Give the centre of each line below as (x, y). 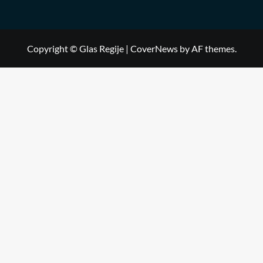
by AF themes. (207, 48)
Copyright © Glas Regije (76, 48)
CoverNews (154, 48)
